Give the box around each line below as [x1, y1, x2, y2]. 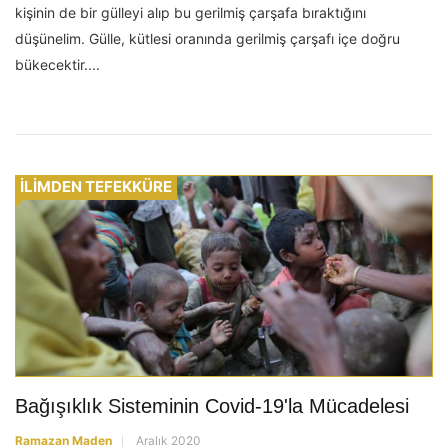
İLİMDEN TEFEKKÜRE [20, 177, 172, 197]
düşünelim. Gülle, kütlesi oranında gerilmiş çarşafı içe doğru [15, 30, 400, 48]
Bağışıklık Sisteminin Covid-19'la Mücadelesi [15, 394, 409, 417]
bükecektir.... [15, 56, 100, 74]
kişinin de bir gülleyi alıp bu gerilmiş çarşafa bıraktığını [15, 4, 366, 22]
